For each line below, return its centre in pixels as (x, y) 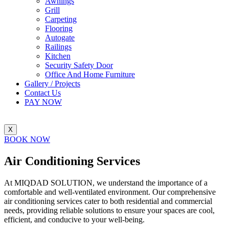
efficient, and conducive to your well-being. (74, 219)
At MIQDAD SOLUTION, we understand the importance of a (106, 182)
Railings (58, 47)
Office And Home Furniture (90, 74)
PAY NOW (43, 102)
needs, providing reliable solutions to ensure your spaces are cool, (109, 210)
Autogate (60, 38)
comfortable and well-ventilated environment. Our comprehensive (110, 192)
